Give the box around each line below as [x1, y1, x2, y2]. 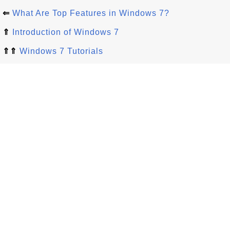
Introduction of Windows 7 [12, 28, 119, 36]
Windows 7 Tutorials [20, 47, 103, 55]
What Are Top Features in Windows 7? [12, 9, 169, 17]
